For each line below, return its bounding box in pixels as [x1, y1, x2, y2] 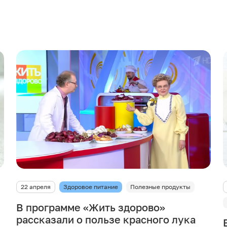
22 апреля [21, 183, 51, 191]
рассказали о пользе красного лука [16, 213, 196, 226]
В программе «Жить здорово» [16, 201, 165, 214]
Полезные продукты [130, 183, 191, 191]
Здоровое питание [63, 183, 118, 191]
